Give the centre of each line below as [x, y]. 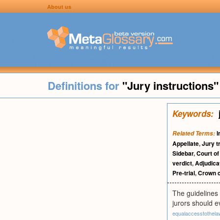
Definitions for [85, 85]
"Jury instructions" [170, 85]
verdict [182, 163]
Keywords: [193, 113]
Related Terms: [194, 133]
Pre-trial [184, 173]
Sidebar [183, 153]
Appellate [186, 143]
